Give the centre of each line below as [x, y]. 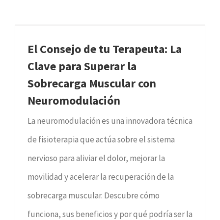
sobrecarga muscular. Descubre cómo [94, 195]
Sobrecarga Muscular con [92, 83]
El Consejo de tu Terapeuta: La [105, 49]
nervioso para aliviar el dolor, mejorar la [96, 158]
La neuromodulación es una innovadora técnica [110, 121]
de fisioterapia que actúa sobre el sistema [101, 139]
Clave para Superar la [82, 66]
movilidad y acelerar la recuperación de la [101, 177]
